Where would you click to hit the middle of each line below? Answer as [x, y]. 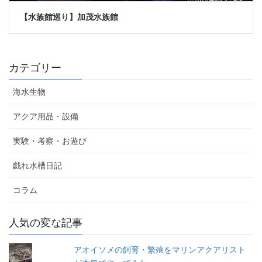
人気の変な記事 [46, 223]
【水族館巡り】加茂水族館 [69, 17]
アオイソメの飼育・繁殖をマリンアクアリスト [160, 249]
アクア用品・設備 [46, 116]
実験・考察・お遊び [50, 141]
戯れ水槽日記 [37, 165]
